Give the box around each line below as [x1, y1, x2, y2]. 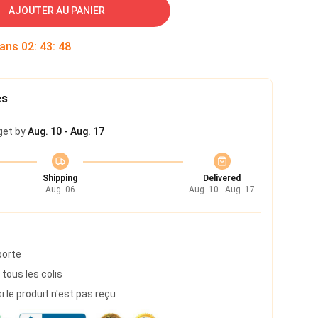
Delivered [203, 173, 241, 183]
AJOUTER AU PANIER [9, 5, 105, 16]
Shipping [43, 173, 77, 183]
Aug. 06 [45, 185, 75, 194]
